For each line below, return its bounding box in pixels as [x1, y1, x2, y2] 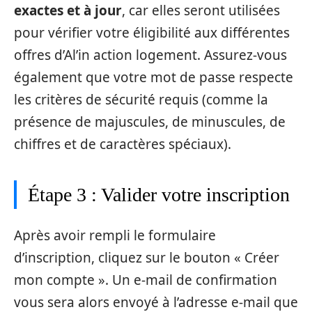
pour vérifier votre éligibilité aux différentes [14, 23, 290, 42]
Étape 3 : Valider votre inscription [28, 183, 290, 205]
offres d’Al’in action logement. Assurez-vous [14, 45, 287, 64]
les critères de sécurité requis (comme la [14, 90, 268, 109]
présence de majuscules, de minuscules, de [14, 112, 286, 131]
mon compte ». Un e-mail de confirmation [14, 271, 277, 290]
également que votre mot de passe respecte [14, 68, 293, 86]
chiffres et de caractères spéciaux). [14, 134, 231, 153]
